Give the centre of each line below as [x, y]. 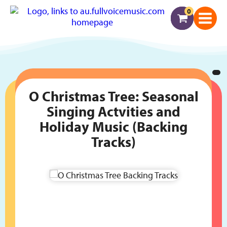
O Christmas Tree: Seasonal [113, 96]
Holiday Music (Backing [113, 126]
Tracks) [113, 142]
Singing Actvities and [113, 111]
